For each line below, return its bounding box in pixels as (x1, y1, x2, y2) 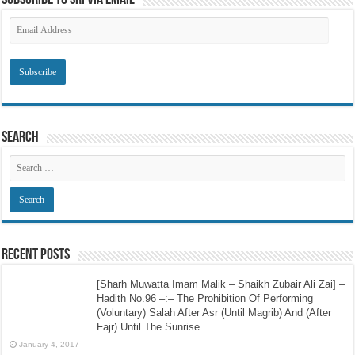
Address (10, 29, 48, 42)
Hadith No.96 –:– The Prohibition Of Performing (97, 292, 314, 305)
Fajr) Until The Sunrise (97, 321, 200, 334)
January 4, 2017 (19, 340, 80, 349)
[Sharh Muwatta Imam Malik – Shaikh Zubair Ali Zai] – (97, 278, 345, 291)
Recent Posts (2, 247, 71, 264)
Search (2, 130, 40, 147)
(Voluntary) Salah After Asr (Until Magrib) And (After (97, 307, 332, 319)
